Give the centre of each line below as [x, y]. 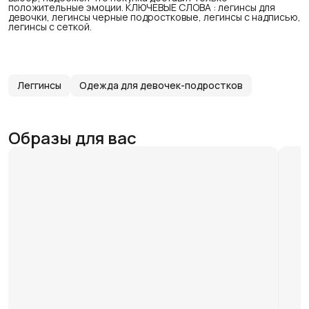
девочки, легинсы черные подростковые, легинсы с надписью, [154, 17]
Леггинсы [39, 85]
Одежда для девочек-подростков [161, 85]
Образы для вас [72, 137]
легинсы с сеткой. [50, 26]
